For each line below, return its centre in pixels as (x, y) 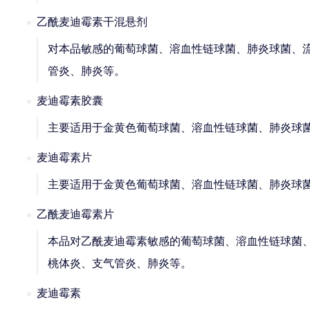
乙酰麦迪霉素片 (75, 214)
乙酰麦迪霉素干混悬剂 (92, 22)
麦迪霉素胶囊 (70, 101)
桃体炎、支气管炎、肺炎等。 (120, 263)
